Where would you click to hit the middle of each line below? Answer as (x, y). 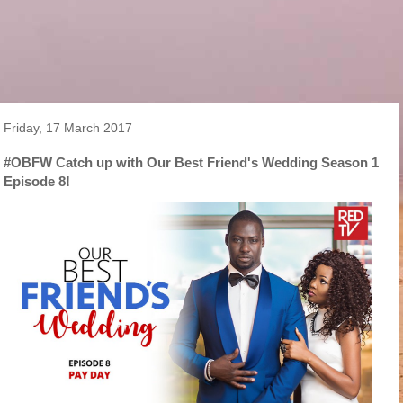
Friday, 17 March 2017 (68, 128)
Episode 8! (37, 181)
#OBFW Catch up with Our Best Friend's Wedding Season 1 (191, 162)
